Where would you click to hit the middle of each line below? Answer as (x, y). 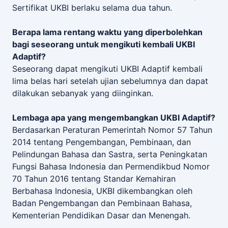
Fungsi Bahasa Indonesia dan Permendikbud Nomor (111, 166)
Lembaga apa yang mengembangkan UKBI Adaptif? (114, 117)
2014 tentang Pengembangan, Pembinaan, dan (102, 142)
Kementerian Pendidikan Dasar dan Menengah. (101, 215)
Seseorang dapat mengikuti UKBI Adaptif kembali (107, 68)
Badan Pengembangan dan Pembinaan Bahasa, (102, 203)
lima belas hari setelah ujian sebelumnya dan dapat (110, 81)
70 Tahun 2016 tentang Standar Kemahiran (94, 178)
